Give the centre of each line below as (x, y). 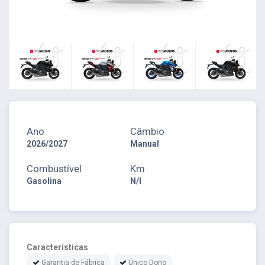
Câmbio (148, 131)
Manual (145, 143)
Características (57, 247)
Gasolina (44, 181)
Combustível (54, 168)
